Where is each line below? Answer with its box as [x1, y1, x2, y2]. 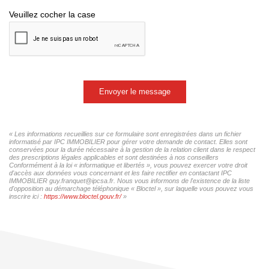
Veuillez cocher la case [9, 9, 95, 19]
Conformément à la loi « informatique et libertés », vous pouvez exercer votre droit [9, 161, 247, 169]
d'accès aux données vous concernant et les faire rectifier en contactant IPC [9, 169, 232, 177]
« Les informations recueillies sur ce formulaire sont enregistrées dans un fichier [9, 130, 241, 138]
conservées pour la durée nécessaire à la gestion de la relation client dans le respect [9, 145, 255, 153]
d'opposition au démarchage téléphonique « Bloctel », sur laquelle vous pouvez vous [9, 184, 253, 192]
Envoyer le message [98, 86, 171, 96]
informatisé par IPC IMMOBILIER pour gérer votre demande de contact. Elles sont [9, 138, 247, 145]
